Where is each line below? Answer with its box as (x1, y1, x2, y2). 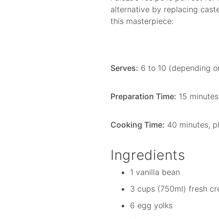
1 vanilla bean (130, 167, 180, 177)
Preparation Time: (110, 91, 177, 101)
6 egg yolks (130, 200, 173, 211)
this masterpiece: (110, 16, 174, 26)
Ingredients (110, 146, 185, 163)
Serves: (110, 63, 139, 73)
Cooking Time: (110, 119, 165, 130)
